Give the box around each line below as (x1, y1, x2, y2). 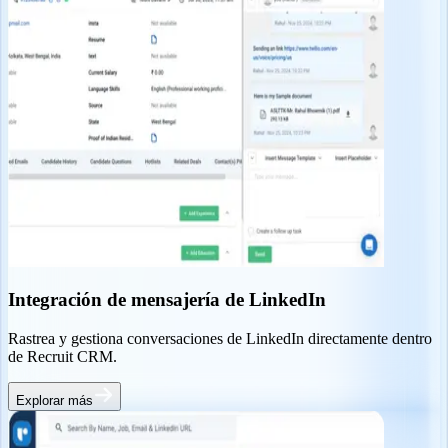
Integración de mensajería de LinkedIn (8, 289, 326, 311)
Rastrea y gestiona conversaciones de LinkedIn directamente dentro (8, 330, 432, 348)
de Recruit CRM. (8, 348, 117, 366)
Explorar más (16, 393, 93, 409)
